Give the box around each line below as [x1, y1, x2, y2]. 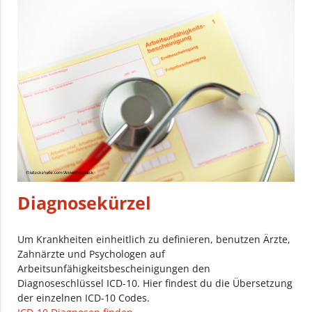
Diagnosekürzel [17, 191, 152, 214]
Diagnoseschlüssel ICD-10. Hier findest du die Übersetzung [17, 276, 293, 290]
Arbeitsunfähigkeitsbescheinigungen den [17, 261, 211, 275]
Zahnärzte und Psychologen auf [17, 247, 166, 260]
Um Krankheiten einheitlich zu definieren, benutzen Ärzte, [17, 232, 291, 246]
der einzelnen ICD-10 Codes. [17, 290, 150, 304]
